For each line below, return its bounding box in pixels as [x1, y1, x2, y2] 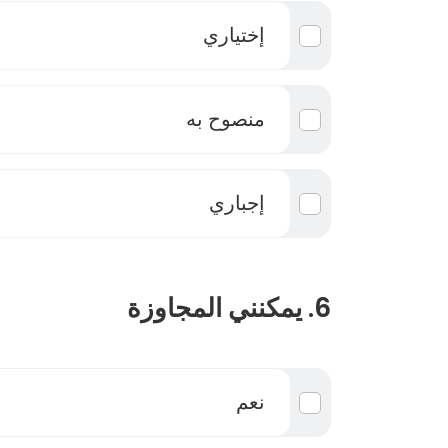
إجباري [209, 189, 265, 217]
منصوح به [186, 105, 265, 133]
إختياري [203, 21, 265, 49]
